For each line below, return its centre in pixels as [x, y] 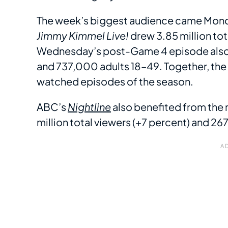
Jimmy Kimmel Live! [83, 36]
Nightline [89, 107]
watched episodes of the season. [115, 81]
